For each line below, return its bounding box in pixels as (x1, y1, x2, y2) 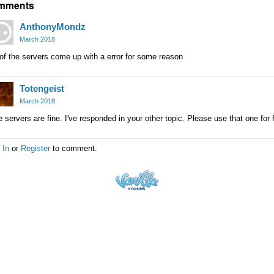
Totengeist (20, 83, 64, 94)
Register (21, 143, 50, 153)
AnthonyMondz (20, 21, 86, 32)
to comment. (50, 143, 97, 153)
